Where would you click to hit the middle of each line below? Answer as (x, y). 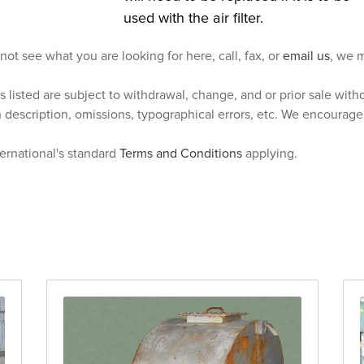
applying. (270, 154)
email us (306, 56)
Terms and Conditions (181, 154)
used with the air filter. (193, 19)
